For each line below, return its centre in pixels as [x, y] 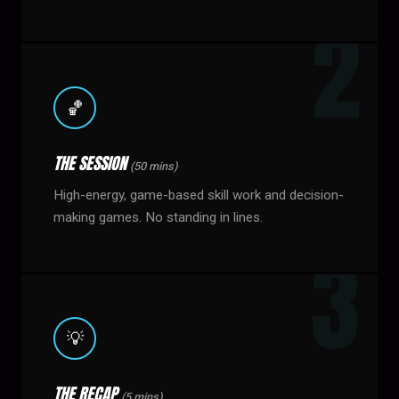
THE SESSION [92, 163]
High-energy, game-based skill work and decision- [199, 195]
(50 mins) [154, 166]
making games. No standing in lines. [158, 217]
